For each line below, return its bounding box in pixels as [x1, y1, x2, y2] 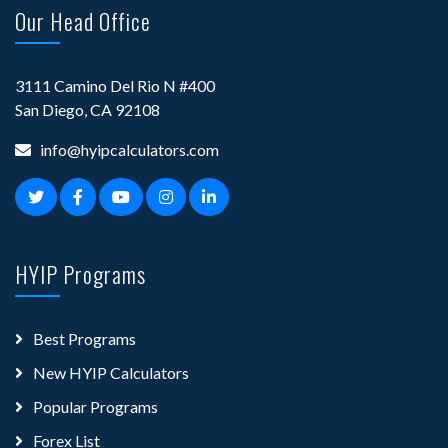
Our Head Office [15, 4, 151, 37]
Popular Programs [33, 396, 158, 416]
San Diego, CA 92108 [15, 99, 160, 119]
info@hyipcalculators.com [40, 139, 219, 159]
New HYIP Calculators [33, 362, 189, 382]
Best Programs [33, 328, 136, 348]
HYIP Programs [15, 257, 146, 290]
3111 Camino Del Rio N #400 [15, 75, 215, 95]
